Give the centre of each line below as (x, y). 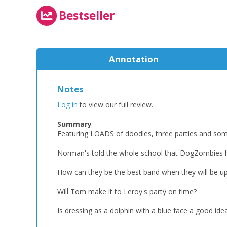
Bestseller (87, 16)
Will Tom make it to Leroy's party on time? (127, 191)
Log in (67, 105)
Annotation (134, 59)
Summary (74, 124)
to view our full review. (115, 105)
